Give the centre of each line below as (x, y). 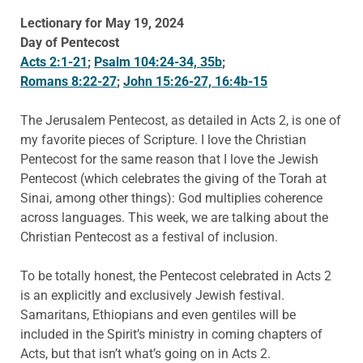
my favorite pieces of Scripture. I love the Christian (163, 139)
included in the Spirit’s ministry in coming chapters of (171, 334)
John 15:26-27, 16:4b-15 (195, 81)
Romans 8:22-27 (68, 81)
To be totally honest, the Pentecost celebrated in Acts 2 (176, 275)
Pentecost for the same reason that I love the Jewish (169, 159)
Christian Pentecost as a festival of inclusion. (149, 237)
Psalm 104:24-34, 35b (158, 62)
